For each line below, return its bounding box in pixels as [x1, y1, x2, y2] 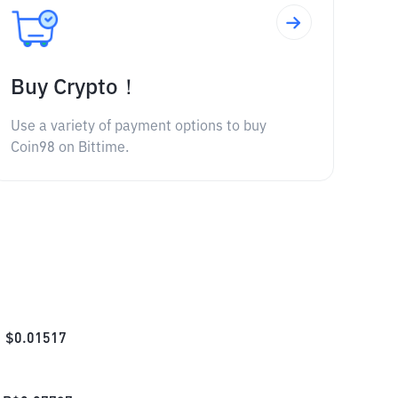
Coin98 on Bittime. [10, 141, 129, 155]
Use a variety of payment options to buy [10, 120, 267, 134]
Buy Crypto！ [10, 77, 139, 99]
